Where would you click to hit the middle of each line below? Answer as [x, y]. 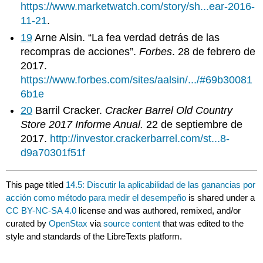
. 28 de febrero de [214, 51]
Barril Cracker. [69, 111]
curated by [28, 223]
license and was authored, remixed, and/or [159, 210]
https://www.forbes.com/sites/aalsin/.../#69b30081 [137, 80]
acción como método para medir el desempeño [96, 197]
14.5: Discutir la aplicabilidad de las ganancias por [161, 184]
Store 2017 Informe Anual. [84, 125]
